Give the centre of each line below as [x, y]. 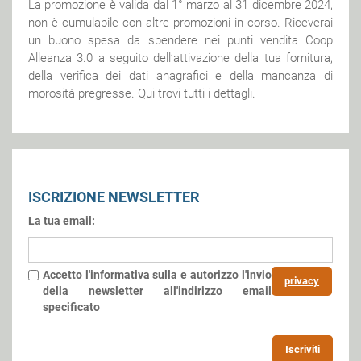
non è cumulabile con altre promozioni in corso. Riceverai [180, 22]
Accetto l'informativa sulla [112, 274]
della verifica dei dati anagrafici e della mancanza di [180, 75]
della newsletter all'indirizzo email [157, 290]
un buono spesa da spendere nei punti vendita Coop [180, 40]
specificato [71, 307]
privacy [302, 280]
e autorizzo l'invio [226, 274]
